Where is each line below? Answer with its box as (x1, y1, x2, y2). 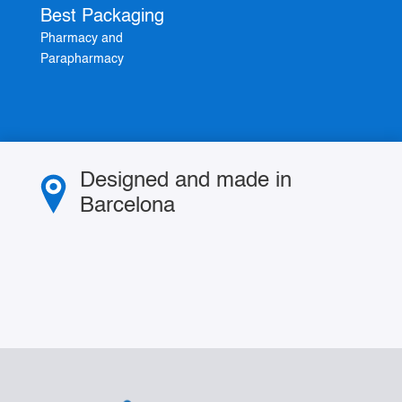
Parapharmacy (39, 53, 124, 66)
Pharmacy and (39, 32, 123, 46)
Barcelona (79, 196, 175, 218)
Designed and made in (79, 170, 292, 193)
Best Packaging (39, 8, 164, 27)
